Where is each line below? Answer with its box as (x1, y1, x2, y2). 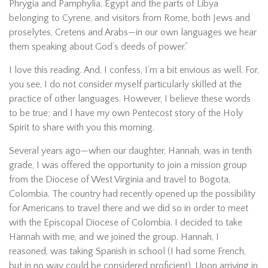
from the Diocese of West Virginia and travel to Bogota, (9, 173, 230, 185)
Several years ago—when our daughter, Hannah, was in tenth (9, 145, 252, 156)
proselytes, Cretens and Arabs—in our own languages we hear (9, 26, 257, 38)
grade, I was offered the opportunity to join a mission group (9, 159, 247, 170)
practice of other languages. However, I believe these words (9, 93, 251, 104)
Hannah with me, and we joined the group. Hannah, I (9, 231, 219, 242)
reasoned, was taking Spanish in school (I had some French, (9, 245, 246, 257)
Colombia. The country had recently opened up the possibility (9, 188, 255, 199)
